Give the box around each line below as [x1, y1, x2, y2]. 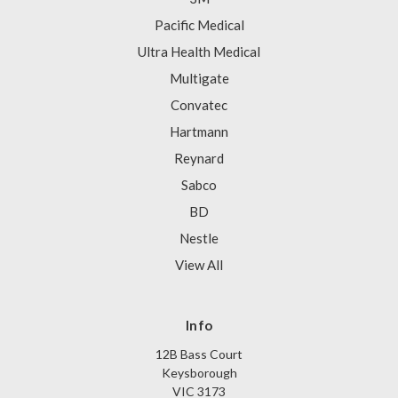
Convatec [171, 97, 227, 114]
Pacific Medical [154, 17, 244, 34]
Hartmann [170, 123, 228, 140]
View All [175, 257, 223, 274]
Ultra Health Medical [138, 44, 260, 60]
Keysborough [161, 365, 237, 381]
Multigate [169, 70, 229, 87]
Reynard [174, 150, 224, 167]
